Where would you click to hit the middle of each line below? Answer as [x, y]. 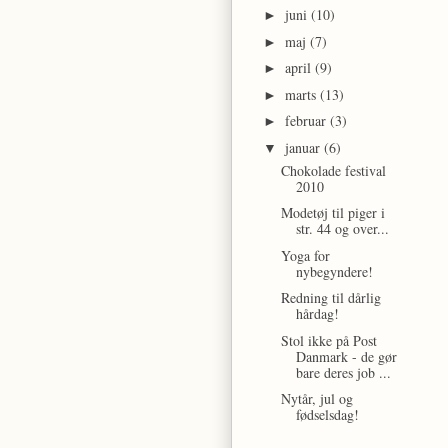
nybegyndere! [335, 271]
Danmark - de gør [347, 356]
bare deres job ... [344, 372]
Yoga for [306, 255]
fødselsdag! [328, 415]
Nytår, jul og [317, 399]
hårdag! [318, 314]
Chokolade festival [334, 170]
